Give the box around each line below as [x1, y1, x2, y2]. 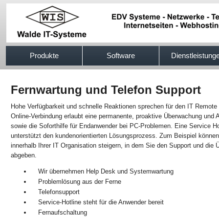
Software [107, 51, 135, 60]
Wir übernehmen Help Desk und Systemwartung [38, 168, 174, 175]
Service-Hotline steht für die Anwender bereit [38, 198, 164, 206]
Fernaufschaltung [38, 209, 87, 216]
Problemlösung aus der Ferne [38, 178, 121, 185]
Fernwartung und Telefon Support [11, 83, 201, 96]
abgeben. [11, 152, 37, 159]
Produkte [29, 51, 59, 60]
